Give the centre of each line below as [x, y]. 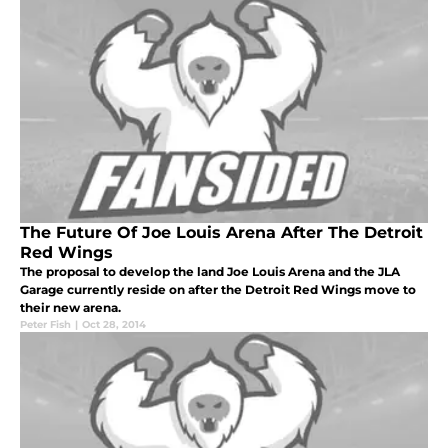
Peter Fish [45, 324]
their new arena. [70, 307]
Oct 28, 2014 [114, 324]
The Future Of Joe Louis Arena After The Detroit [221, 232]
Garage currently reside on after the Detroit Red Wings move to [218, 289]
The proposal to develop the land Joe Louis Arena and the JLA [210, 271]
